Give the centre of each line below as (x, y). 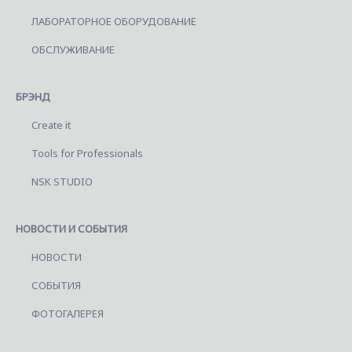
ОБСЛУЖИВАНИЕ (73, 50)
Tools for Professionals (87, 154)
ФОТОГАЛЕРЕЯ (68, 313)
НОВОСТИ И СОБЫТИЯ (71, 228)
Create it (51, 125)
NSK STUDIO (62, 182)
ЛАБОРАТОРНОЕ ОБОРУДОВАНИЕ (114, 22)
